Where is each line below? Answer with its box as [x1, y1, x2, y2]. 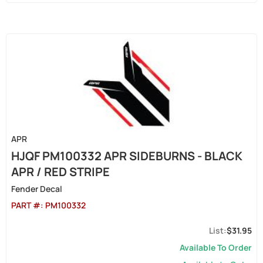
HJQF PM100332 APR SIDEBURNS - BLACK [11, 148, 242, 164]
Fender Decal [11, 183, 62, 194]
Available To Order [180, 242, 252, 253]
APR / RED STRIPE [11, 164, 110, 180]
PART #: [11, 200, 45, 211]
